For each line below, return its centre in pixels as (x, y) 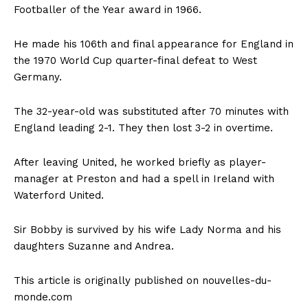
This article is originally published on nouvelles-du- (143, 280)
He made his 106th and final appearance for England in (154, 44)
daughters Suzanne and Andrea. (94, 246)
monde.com (43, 297)
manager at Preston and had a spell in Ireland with (144, 178)
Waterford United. (59, 195)
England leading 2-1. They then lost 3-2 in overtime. (143, 128)
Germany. (38, 77)
